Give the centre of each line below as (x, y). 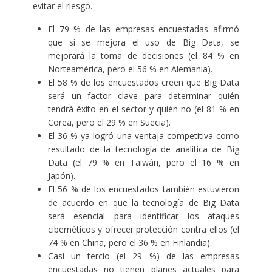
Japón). (61, 176)
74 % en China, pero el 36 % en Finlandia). (130, 243)
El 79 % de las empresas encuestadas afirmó (144, 29)
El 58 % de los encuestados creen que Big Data (144, 83)
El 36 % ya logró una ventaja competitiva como (144, 136)
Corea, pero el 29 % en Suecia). (109, 123)
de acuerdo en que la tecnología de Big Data (144, 203)
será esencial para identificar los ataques (144, 216)
